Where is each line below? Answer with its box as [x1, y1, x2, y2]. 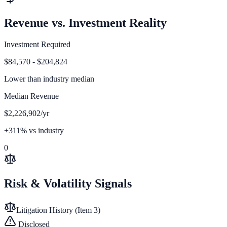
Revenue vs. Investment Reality [4, 16, 167, 29]
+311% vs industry [4, 126, 64, 135]
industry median [41, 74, 94, 83]
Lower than [4, 74, 41, 83]
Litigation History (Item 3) [16, 205, 100, 214]
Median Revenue [4, 91, 59, 100]
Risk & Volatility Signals [4, 176, 132, 190]
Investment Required [4, 40, 70, 49]
